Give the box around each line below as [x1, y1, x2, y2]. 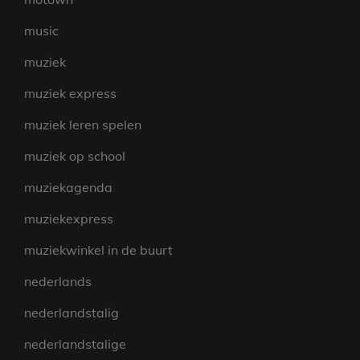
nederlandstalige [24, 336, 126, 353]
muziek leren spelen [24, 117, 141, 133]
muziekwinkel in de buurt [24, 242, 173, 259]
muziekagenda [24, 179, 112, 196]
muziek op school [24, 148, 125, 165]
